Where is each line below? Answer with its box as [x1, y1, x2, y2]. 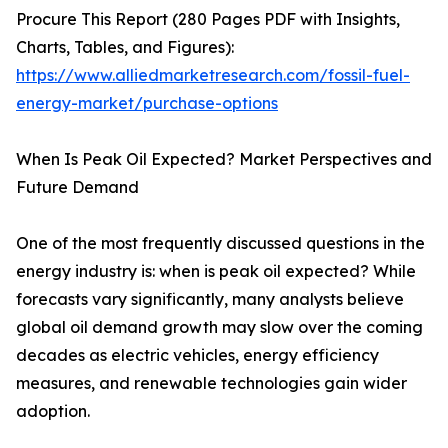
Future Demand [16, 177, 139, 198]
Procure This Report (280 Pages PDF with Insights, [16, 9, 400, 30]
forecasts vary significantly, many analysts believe [16, 289, 404, 310]
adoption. [16, 401, 90, 422]
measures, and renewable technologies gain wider [16, 373, 407, 394]
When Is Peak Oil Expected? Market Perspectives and [16, 149, 432, 170]
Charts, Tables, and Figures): [16, 37, 234, 58]
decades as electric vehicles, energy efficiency [16, 345, 379, 366]
